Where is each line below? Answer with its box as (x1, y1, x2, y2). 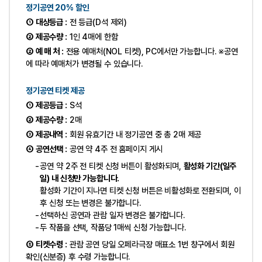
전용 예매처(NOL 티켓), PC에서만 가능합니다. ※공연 (63, 46, 238, 56)
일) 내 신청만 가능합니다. (40, 173, 120, 183)
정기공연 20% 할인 (26, 2, 89, 12)
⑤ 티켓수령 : (26, 239, 67, 249)
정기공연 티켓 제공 (26, 85, 85, 95)
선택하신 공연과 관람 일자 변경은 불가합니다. (40, 209, 185, 220)
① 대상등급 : (26, 16, 67, 27)
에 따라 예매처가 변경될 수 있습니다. (26, 58, 143, 68)
